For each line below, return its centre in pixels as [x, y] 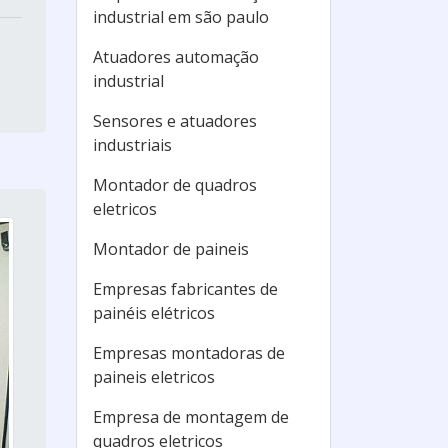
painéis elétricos [154, 313]
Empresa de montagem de [191, 417]
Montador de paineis [171, 249]
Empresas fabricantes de [185, 289]
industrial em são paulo [181, 17]
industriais [132, 145]
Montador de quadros [175, 185]
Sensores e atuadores [175, 121]
